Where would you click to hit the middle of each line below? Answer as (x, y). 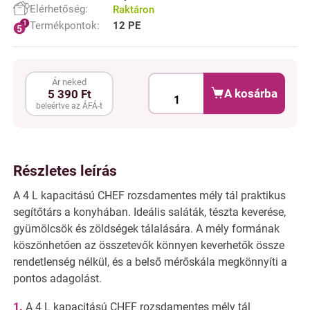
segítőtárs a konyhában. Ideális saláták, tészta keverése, (149, 212)
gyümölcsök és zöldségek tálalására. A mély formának (146, 228)
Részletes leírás (65, 171)
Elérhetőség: (59, 9)
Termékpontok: (65, 26)
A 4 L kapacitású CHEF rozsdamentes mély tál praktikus (149, 195)
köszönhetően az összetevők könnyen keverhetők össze (149, 245)
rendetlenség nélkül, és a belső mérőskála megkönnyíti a (150, 262)
